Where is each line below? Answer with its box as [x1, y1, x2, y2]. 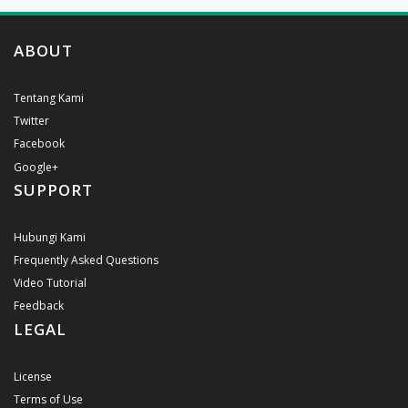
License [14, 368, 52, 384]
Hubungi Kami [14, 229, 86, 245]
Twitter [14, 113, 49, 129]
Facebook [14, 136, 65, 152]
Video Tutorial [14, 275, 87, 291]
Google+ [14, 158, 58, 175]
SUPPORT [14, 178, 93, 200]
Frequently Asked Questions [14, 251, 158, 268]
